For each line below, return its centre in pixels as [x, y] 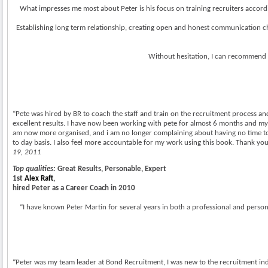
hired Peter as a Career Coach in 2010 [74, 188]
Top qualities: [34, 169]
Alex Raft [39, 178]
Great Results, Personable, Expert [111, 169]
